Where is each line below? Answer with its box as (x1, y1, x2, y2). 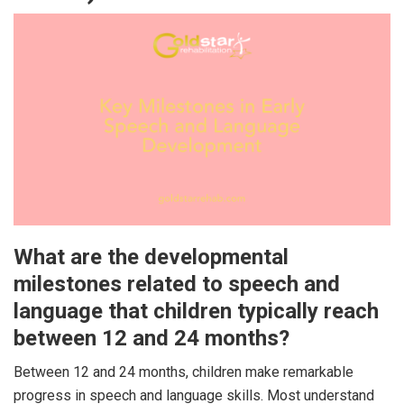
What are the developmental (14, 243, 289, 270)
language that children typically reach (14, 298, 379, 324)
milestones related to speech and (14, 271, 340, 297)
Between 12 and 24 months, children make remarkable (14, 363, 353, 381)
